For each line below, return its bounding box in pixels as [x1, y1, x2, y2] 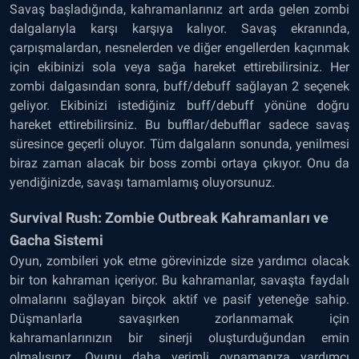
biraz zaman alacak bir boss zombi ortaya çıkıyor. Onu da [10, 155, 349, 171]
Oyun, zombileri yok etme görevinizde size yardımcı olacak [10, 252, 349, 268]
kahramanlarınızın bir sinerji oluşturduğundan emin [10, 329, 349, 345]
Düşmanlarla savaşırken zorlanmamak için [10, 310, 349, 326]
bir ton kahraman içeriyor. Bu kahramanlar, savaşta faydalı [10, 272, 349, 288]
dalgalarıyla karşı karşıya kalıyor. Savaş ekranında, [10, 20, 349, 36]
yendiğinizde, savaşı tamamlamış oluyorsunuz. [10, 174, 278, 190]
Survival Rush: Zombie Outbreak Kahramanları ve [10, 208, 329, 226]
